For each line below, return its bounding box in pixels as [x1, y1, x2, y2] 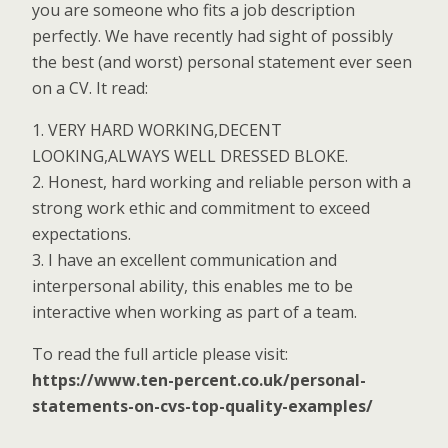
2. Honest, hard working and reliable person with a [32, 171, 411, 193]
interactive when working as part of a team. [32, 301, 357, 323]
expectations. [32, 223, 131, 245]
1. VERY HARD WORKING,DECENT [32, 119, 282, 141]
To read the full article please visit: [32, 343, 288, 365]
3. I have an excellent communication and [32, 249, 337, 271]
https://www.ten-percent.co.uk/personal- [32, 369, 366, 391]
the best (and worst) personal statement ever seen [32, 51, 412, 73]
